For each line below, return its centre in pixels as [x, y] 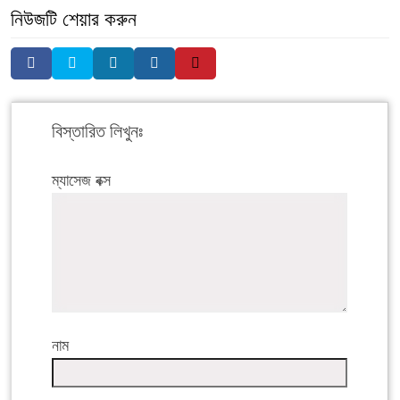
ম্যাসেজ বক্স [81, 180]
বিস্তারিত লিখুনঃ [97, 131]
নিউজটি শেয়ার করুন [74, 19]
